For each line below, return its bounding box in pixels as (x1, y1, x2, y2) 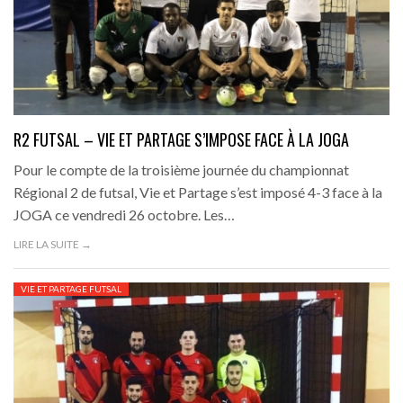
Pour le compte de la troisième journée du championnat (13, 161, 349, 179)
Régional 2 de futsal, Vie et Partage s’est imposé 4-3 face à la (13, 184, 382, 201)
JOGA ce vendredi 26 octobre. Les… (13, 206, 235, 224)
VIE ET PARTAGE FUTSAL (21, 283, 121, 295)
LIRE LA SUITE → (13, 237, 92, 252)
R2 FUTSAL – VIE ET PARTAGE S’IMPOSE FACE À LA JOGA (13, 128, 349, 152)
